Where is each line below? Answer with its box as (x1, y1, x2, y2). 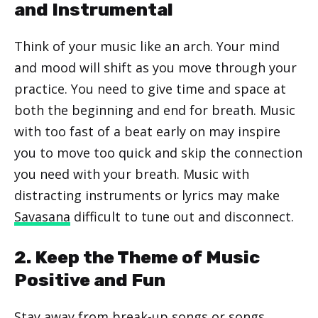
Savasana (14, 207, 70, 225)
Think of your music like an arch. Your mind (14, 37, 280, 55)
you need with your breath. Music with (14, 165, 249, 182)
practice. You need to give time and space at (14, 79, 286, 97)
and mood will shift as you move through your (14, 58, 297, 76)
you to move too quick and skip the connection (14, 143, 302, 161)
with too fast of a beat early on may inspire (14, 122, 280, 140)
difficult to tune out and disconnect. (70, 207, 294, 225)
